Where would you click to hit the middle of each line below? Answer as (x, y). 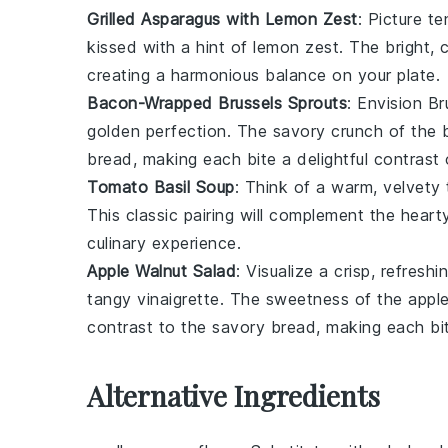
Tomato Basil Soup (161, 187)
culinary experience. (164, 243)
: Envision (387, 103)
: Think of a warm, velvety (340, 187)
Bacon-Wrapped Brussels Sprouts (217, 103)
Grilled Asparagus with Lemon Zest (222, 19)
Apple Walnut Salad (161, 271)
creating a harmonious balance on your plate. (263, 75)
